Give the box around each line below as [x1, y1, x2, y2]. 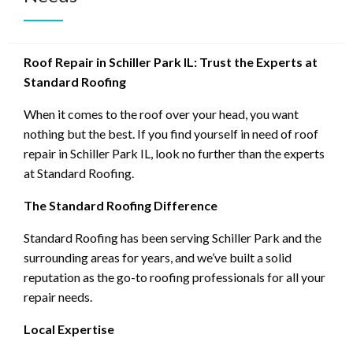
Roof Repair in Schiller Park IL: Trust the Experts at [24, 54, 318, 70]
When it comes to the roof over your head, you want [24, 106, 299, 122]
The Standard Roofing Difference [24, 198, 217, 214]
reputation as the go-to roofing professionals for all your [24, 269, 325, 285]
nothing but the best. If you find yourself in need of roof [24, 126, 318, 142]
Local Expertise [24, 321, 114, 337]
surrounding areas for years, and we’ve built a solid [24, 250, 292, 266]
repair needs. [24, 289, 92, 305]
